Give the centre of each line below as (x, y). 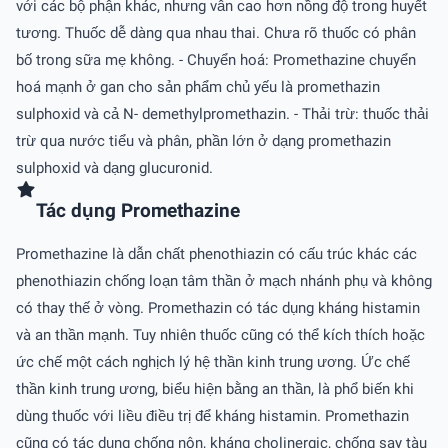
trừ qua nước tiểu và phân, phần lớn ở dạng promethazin (203, 140)
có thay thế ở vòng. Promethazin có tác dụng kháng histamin (218, 308)
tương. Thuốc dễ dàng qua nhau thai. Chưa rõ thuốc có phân (216, 32)
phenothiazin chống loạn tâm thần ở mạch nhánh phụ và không (224, 281)
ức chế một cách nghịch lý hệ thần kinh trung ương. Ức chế (213, 362)
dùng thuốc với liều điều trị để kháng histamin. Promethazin (212, 416)
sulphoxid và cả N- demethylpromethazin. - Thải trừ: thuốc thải (222, 113)
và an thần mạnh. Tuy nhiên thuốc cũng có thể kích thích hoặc (220, 335)
